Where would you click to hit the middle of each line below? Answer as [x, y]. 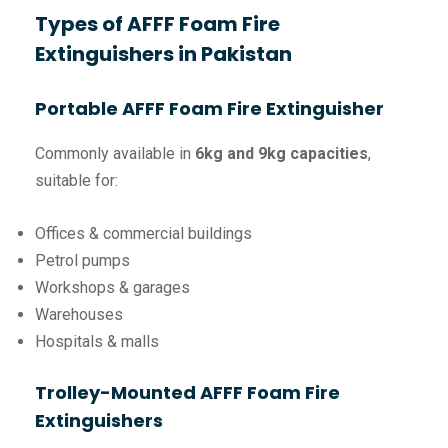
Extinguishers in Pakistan [163, 54]
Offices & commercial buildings [143, 234]
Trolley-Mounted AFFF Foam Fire [187, 393]
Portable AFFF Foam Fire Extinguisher [209, 109]
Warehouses [79, 315]
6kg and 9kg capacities [281, 154]
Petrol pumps [82, 261]
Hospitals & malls [97, 342]
